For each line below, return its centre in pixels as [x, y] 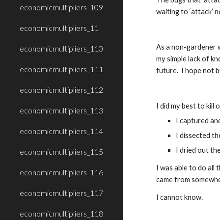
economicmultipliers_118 [61, 213]
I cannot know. [180, 197]
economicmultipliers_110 [61, 48]
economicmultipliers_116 [61, 172]
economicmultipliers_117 [61, 193]
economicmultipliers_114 [61, 131]
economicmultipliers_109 [61, 7]
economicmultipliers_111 [61, 69]
